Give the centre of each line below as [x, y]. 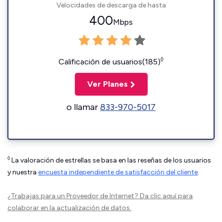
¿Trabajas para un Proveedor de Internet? [74, 196]
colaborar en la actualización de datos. [69, 208]
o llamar [83, 107]
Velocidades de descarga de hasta [111, 5]
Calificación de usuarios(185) [110, 62]
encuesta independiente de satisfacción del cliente [118, 172]
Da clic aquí [158, 196]
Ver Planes [107, 84]
